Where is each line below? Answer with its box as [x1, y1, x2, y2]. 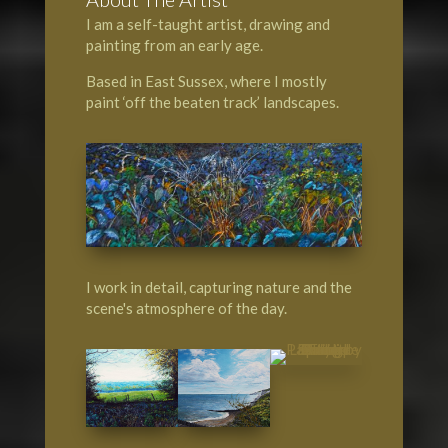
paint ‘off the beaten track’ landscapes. [85, 92, 339, 111]
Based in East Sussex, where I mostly [85, 71, 327, 90]
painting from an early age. [85, 35, 263, 54]
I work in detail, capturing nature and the [85, 278, 352, 297]
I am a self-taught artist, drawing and [85, 14, 330, 33]
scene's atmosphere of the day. [85, 299, 287, 318]
